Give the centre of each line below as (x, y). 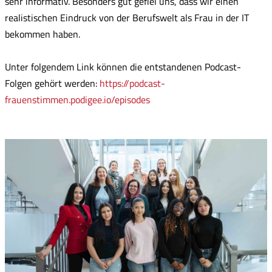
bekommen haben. (42, 34)
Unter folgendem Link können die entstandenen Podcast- (123, 66)
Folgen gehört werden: (52, 83)
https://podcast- (132, 83)
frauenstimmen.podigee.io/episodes (77, 99)
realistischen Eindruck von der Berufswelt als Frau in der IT (127, 17)
